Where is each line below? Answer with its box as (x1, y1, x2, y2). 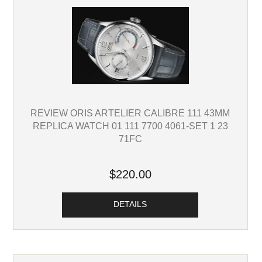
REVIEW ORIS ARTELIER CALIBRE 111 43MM (30, 108, 230, 119)
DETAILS (113, 200, 147, 209)
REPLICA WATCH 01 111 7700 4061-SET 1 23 (32, 120, 228, 132)
